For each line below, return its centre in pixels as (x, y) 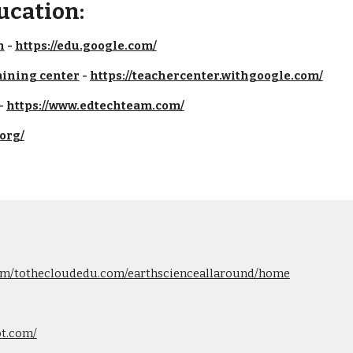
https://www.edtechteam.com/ (95, 106)
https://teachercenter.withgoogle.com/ (206, 76)
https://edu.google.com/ (85, 46)
